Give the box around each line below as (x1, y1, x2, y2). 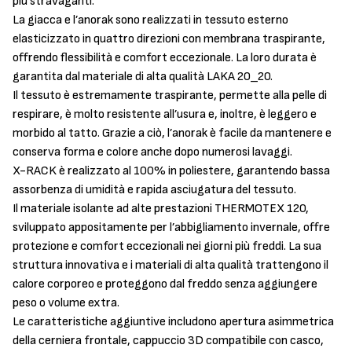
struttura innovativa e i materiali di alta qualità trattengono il (13, 258, 328, 273)
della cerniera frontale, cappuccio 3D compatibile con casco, (13, 333, 324, 348)
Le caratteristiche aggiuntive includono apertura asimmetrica (13, 314, 334, 329)
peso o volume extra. (13, 295, 119, 310)
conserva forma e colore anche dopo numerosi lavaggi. (13, 145, 292, 159)
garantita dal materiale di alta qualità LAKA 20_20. (13, 69, 273, 84)
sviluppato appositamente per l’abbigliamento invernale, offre (13, 220, 330, 235)
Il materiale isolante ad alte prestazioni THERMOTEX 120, (13, 201, 309, 216)
